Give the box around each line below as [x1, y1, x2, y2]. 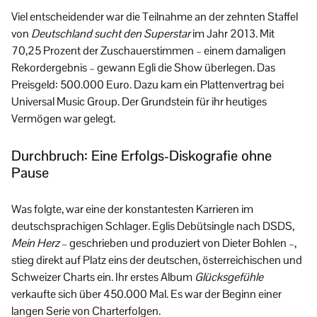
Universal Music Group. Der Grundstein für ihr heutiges [11, 94, 267, 110]
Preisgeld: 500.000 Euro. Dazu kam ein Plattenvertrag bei [11, 77, 284, 93]
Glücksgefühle [195, 270, 263, 285]
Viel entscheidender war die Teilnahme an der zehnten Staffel [11, 9, 298, 25]
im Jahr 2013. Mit [190, 26, 275, 42]
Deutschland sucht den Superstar [31, 26, 190, 42]
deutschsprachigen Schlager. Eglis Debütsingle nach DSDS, [11, 219, 294, 234]
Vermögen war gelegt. [11, 111, 115, 127]
